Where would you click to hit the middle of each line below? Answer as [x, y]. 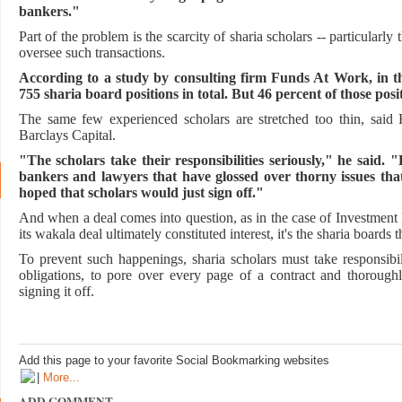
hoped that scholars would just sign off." [141, 192]
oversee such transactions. [92, 52]
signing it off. [56, 291]
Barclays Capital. [67, 135]
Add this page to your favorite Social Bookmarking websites [174, 360]
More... [61, 377]
